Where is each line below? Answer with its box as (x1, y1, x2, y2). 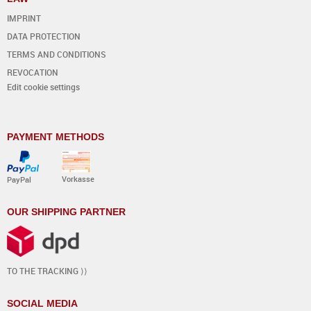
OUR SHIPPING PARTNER (7, 205, 126, 217)
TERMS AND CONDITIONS (7, 48, 106, 60)
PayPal (7, 174, 31, 185)
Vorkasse (62, 173, 94, 184)
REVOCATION (7, 66, 58, 78)
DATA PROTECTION (7, 30, 81, 42)
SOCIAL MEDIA (7, 297, 78, 309)
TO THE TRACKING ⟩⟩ (7, 264, 87, 276)
